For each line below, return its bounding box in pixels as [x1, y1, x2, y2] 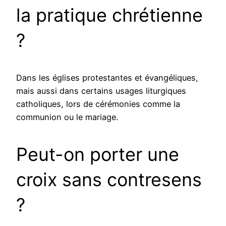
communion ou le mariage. [16, 111, 118, 122]
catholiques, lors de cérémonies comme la [16, 98, 180, 109]
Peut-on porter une [16, 143, 179, 165]
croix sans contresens [16, 168, 202, 191]
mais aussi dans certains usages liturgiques [16, 85, 186, 96]
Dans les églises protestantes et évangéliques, [16, 72, 198, 83]
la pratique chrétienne [16, 4, 203, 26]
